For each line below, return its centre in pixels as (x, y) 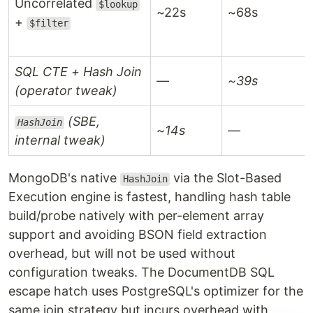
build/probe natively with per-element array (136, 216)
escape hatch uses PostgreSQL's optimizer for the (156, 291)
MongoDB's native (64, 178)
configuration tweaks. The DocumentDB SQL (141, 272)
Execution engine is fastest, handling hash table (150, 197)
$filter (49, 23)
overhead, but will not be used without (122, 254)
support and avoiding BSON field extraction (138, 235)
